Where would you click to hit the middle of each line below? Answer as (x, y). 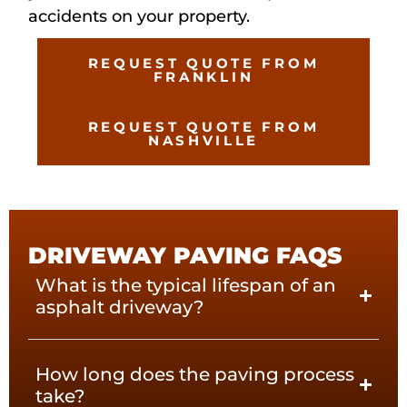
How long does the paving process (195, 374)
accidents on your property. (139, 17)
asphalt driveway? (120, 307)
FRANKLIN (203, 77)
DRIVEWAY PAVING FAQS (185, 256)
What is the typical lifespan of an (186, 285)
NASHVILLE (203, 141)
